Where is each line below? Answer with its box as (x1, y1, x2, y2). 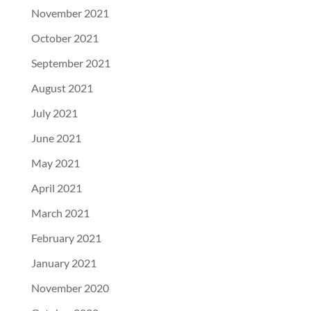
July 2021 (31, 106, 78, 120)
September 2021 (31, 56, 110, 70)
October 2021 (31, 31, 99, 45)
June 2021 (31, 131, 81, 145)
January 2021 (31, 256, 96, 270)
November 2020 (31, 281, 109, 295)
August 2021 (31, 81, 93, 95)
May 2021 (31, 156, 80, 170)
